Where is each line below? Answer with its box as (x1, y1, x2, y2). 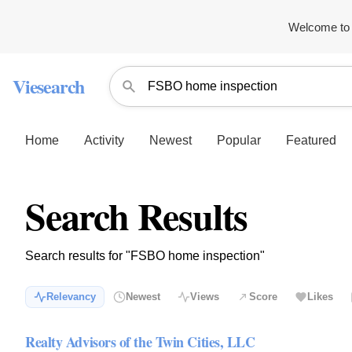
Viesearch (13, 72, 85, 100)
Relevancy (46, 291, 96, 303)
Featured (286, 133, 336, 147)
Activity (84, 133, 124, 147)
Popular (217, 133, 261, 147)
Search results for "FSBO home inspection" (25, 249, 265, 262)
